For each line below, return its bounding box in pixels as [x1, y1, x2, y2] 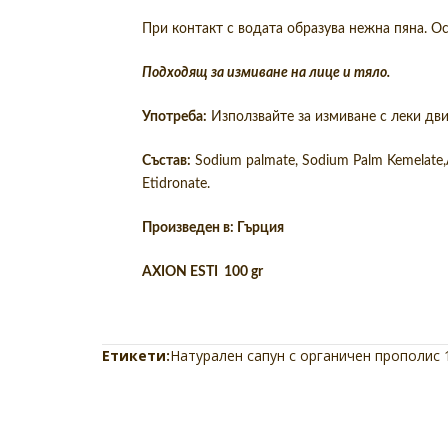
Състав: [142, 154, 191, 168]
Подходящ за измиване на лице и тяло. [142, 66, 390, 80]
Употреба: [142, 110, 207, 124]
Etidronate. [142, 177, 210, 191]
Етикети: [102, 346, 170, 365]
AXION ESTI [142, 265, 221, 279]
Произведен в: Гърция [142, 221, 287, 235]
